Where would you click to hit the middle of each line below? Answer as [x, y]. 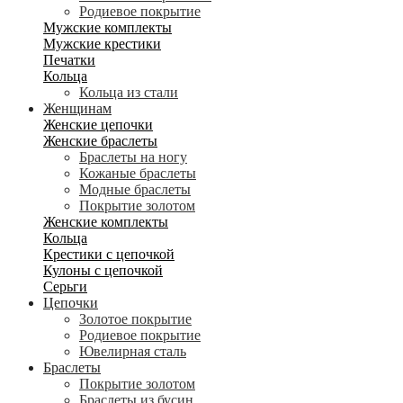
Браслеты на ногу [133, 157]
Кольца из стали [129, 92]
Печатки [69, 60]
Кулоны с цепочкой [103, 270]
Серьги [65, 287]
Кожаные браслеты [138, 173]
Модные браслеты [135, 189]
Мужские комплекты [107, 27]
